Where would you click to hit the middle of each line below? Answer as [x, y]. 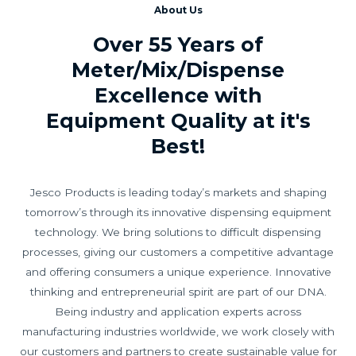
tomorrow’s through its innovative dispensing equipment [178, 212]
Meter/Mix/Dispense [178, 70]
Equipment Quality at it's [178, 120]
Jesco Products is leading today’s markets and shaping [178, 192]
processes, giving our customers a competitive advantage [178, 252]
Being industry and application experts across [178, 311]
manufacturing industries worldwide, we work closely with [178, 331]
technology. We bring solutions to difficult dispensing [178, 232]
